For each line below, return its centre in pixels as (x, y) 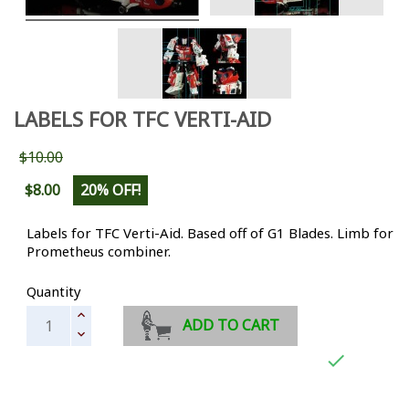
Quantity (54, 291)
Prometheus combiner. (99, 251)
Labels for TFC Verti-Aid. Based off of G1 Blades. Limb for (210, 232)
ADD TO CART (231, 325)
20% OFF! (110, 189)
